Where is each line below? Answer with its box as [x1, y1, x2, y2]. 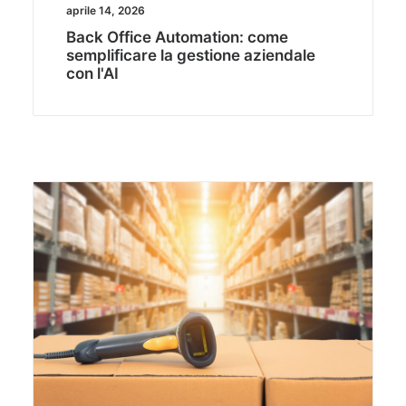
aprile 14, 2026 [65, 4, 145, 18]
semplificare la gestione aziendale [65, 46, 315, 65]
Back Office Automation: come [65, 28, 288, 47]
